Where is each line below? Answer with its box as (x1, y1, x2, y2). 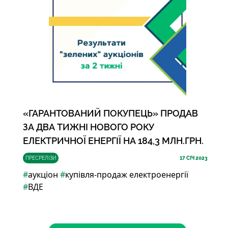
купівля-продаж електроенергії (65, 169, 188, 180)
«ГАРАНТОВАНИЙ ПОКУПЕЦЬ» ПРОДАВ (22, 108, 198, 119)
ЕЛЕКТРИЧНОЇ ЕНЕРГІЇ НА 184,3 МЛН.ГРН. (22, 135, 204, 146)
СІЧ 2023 (185, 155, 208, 161)
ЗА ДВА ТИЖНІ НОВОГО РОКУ (22, 122, 154, 132)
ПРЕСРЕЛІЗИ (25, 155, 56, 161)
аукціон (27, 169, 58, 180)
